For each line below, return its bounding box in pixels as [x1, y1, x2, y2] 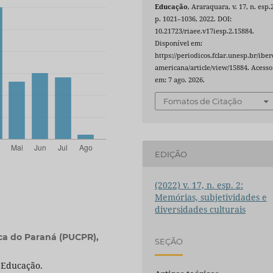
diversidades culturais [155, 204, 246, 216]
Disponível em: [155, 38, 203, 48]
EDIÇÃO [155, 149, 188, 159]
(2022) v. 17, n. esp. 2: [155, 179, 244, 191]
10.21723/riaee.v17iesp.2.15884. [155, 26, 255, 35]
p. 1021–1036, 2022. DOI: [155, 14, 232, 23]
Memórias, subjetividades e [155, 191, 268, 204]
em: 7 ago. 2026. [155, 75, 205, 84]
